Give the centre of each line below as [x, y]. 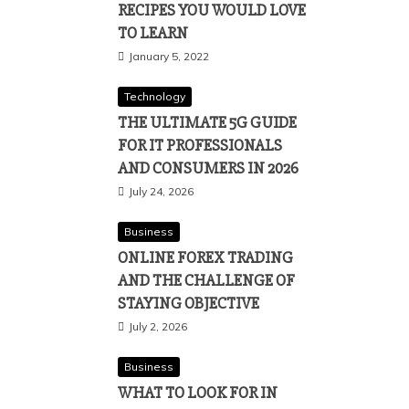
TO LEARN [153, 33]
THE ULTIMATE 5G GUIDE [207, 122]
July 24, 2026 [161, 191]
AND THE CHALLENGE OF [206, 280]
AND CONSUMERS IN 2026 [208, 168]
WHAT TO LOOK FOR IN [198, 393]
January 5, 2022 [169, 56]
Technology [155, 96]
